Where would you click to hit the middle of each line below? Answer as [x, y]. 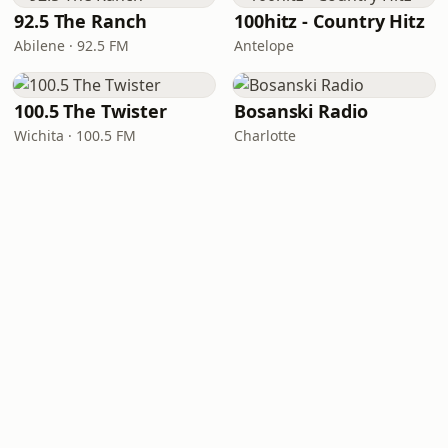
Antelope [264, 45]
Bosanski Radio [301, 111]
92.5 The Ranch [80, 21]
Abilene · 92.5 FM [71, 45]
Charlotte [265, 135]
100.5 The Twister [90, 111]
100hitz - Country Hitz [330, 21]
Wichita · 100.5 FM [75, 135]
